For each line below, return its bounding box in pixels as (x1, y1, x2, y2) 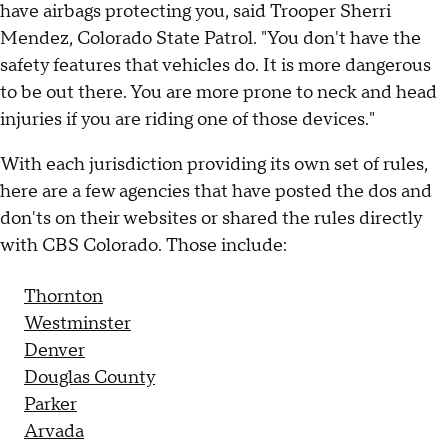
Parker (24, 393, 77, 417)
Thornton (24, 285, 103, 309)
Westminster (24, 312, 131, 336)
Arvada (24, 420, 84, 444)
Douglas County (24, 366, 155, 390)
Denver (24, 339, 85, 363)
